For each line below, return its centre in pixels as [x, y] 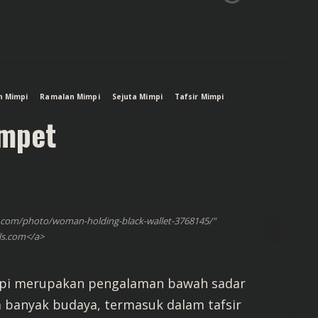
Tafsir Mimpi [199, 97]
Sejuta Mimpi [137, 97]
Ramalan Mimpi [70, 97]
